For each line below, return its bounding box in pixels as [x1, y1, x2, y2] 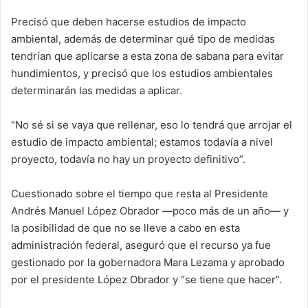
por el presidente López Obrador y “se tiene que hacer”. [11, 272, 282, 286]
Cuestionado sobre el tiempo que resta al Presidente [11, 186, 268, 200]
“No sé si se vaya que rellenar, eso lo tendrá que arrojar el [11, 118, 292, 131]
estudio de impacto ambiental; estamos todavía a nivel [11, 135, 273, 148]
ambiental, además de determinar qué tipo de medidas [11, 32, 275, 45]
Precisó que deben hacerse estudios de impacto [11, 14, 246, 28]
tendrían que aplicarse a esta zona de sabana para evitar [11, 49, 284, 63]
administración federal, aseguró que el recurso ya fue [11, 238, 271, 252]
